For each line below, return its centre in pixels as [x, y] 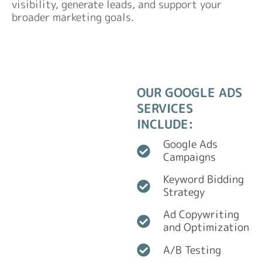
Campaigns [190, 157]
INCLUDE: [165, 125]
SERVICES [165, 109]
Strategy [184, 192]
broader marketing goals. [73, 17]
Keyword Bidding [204, 180]
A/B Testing [192, 250]
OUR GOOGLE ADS [189, 93]
